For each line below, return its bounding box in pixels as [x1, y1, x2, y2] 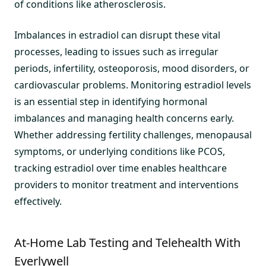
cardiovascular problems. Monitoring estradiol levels [14, 78, 251, 91]
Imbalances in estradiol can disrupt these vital [14, 28, 220, 42]
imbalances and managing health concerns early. [14, 112, 234, 125]
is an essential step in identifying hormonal [14, 95, 207, 108]
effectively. [14, 195, 62, 208]
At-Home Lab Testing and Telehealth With [14, 235, 240, 251]
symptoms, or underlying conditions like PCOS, [14, 145, 225, 158]
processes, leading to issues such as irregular [14, 45, 218, 58]
